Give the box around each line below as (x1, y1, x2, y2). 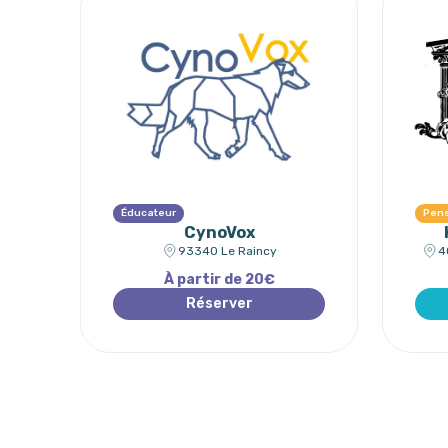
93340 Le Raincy (177, 243, 277, 258)
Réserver (185, 295, 253, 312)
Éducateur (121, 207, 176, 219)
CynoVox (183, 223, 255, 242)
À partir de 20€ (163, 271, 275, 288)
